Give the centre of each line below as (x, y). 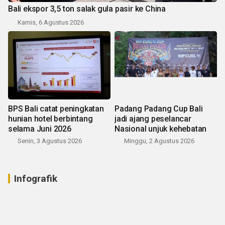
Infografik (36, 179)
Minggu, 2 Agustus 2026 (159, 141)
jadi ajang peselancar (153, 119)
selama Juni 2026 (40, 129)
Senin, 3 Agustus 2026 (50, 141)
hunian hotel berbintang (50, 119)
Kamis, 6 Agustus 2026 (51, 23)
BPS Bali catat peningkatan (56, 109)
